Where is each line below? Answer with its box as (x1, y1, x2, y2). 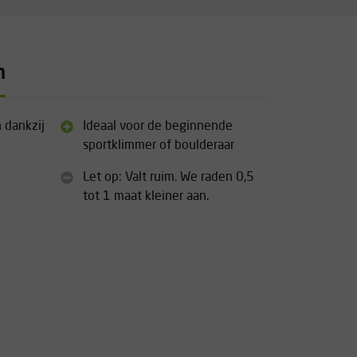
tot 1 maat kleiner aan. (83, 190, 209, 203)
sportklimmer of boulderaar (83, 139, 234, 152)
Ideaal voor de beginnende (83, 120, 233, 133)
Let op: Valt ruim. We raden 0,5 (83, 171, 254, 184)
